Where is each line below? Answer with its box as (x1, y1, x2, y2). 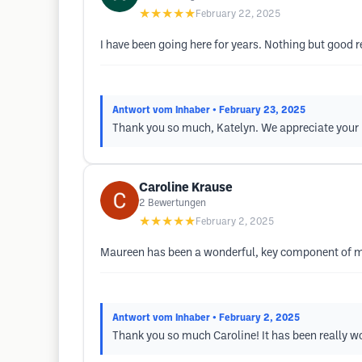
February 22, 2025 (196, 10, 280, 19)
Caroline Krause (139, 182, 233, 194)
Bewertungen (148, 199, 206, 208)
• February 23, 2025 (213, 106, 305, 115)
